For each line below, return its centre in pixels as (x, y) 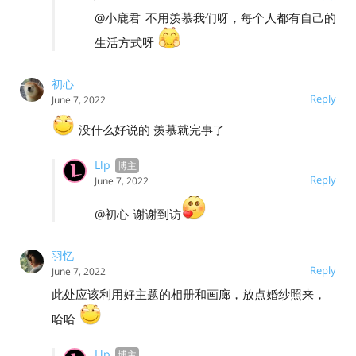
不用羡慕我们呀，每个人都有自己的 (241, 17)
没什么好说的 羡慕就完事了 (150, 129)
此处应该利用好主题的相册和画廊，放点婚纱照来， (189, 294)
